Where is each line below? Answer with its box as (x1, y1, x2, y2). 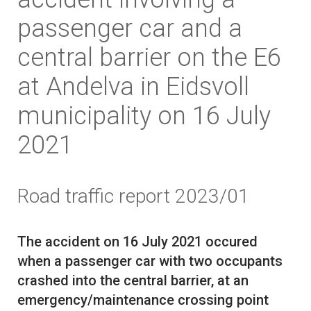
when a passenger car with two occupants (17, 253, 283, 270)
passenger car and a (17, 14, 242, 44)
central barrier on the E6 (17, 43, 281, 73)
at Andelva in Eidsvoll (17, 72, 249, 102)
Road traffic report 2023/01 (17, 185, 249, 208)
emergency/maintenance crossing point (17, 292, 269, 309)
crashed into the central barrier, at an (17, 272, 249, 289)
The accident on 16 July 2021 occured (17, 233, 258, 251)
